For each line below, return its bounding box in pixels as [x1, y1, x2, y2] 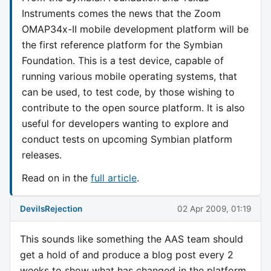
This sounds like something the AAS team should [20, 233, 243, 246]
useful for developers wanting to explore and [22, 117, 229, 129]
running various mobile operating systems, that [22, 70, 237, 82]
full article [91, 171, 137, 184]
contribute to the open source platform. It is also [22, 101, 245, 114]
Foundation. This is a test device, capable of [22, 54, 224, 67]
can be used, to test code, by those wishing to [22, 85, 235, 98]
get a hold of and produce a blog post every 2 [20, 249, 233, 261]
